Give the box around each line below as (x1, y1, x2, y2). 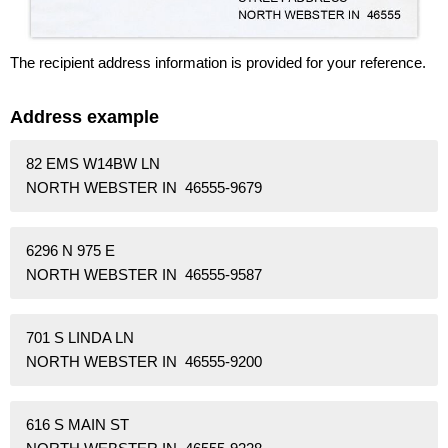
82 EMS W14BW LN (26, 154, 160, 172)
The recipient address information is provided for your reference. (10, 53, 426, 71)
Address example (10, 106, 159, 127)
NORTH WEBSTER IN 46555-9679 (26, 178, 262, 196)
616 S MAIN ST (26, 415, 129, 433)
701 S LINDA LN (26, 328, 134, 346)
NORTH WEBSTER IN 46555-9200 (26, 352, 262, 370)
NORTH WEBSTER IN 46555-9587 (26, 265, 262, 283)
